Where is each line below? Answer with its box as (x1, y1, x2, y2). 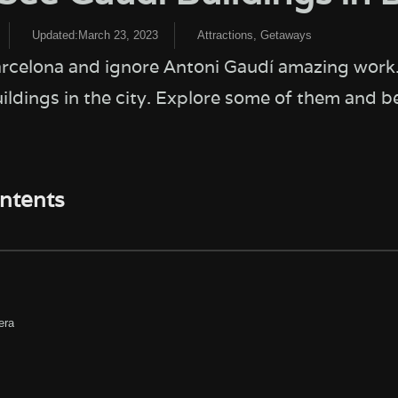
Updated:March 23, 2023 (31, 28, 158, 42)
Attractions (196, 28, 253, 42)
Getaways (259, 28, 312, 42)
